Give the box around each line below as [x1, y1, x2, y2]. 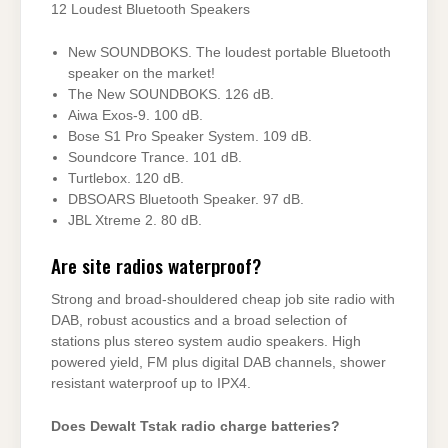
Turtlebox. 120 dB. [68, 171, 184, 187]
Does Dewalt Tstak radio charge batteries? [51, 419, 340, 435]
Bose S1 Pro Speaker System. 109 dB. [68, 129, 312, 145]
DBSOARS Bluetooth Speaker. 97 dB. [68, 192, 304, 208]
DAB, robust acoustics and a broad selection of [51, 312, 347, 328]
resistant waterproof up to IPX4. [51, 375, 251, 391]
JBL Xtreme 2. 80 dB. [68, 213, 202, 229]
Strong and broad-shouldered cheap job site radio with [51, 291, 395, 307]
